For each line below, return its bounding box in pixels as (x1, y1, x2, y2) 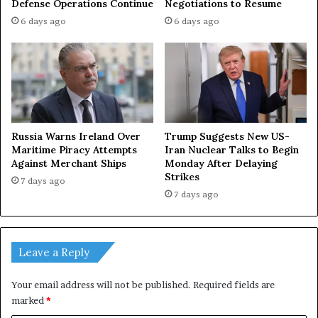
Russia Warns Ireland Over (11, 129, 141, 143)
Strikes (165, 170, 199, 183)
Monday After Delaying (165, 156, 278, 170)
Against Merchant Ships (11, 156, 126, 170)
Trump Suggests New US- (165, 129, 290, 143)
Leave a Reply (18, 245, 89, 259)
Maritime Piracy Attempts (11, 143, 137, 156)
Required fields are (193, 278, 275, 290)
